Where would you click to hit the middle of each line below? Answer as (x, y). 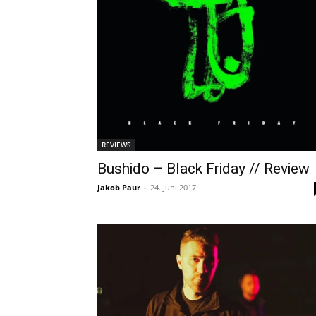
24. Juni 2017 (173, 187)
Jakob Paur (119, 187)
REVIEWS (116, 144)
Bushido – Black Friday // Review (203, 168)
